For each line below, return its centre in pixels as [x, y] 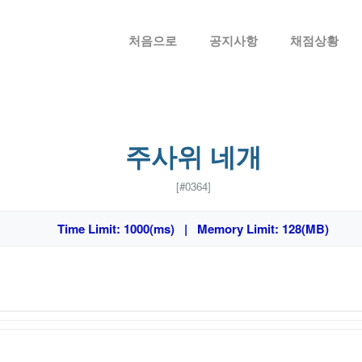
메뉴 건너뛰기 [181, 11]
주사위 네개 [193, 156]
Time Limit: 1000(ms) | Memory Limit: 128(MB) [193, 229]
